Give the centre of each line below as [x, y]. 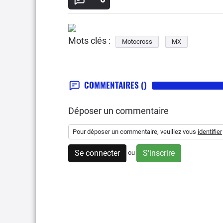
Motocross [137, 42]
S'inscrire [159, 153]
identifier [210, 132]
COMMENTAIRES [112, 85]
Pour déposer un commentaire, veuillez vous [135, 132]
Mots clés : [89, 41]
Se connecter [97, 153]
